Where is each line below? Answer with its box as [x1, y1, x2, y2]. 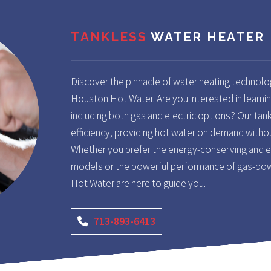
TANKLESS [71, 28, 148, 44]
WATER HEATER [147, 28, 265, 44]
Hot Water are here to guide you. [71, 177, 206, 191]
